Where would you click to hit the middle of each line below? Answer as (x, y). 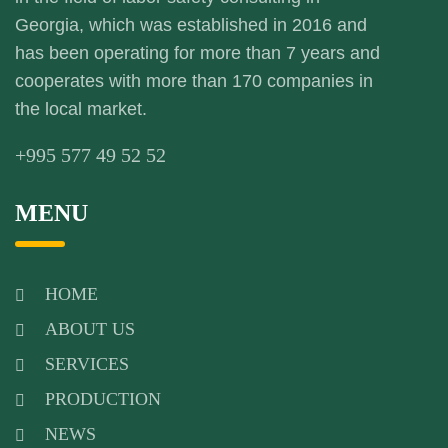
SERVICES (87, 363)
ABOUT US (90, 328)
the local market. (81, 108)
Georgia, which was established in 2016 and (191, 24)
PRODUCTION (103, 398)
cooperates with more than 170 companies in (194, 80)
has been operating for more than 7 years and (197, 52)
